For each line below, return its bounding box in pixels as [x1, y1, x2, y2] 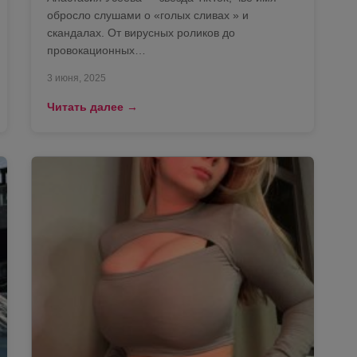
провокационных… [47, 43, 146, 57]
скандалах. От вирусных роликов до [47, 25, 235, 39]
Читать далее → [47, 100, 138, 113]
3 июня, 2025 [47, 72, 106, 84]
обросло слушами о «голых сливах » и [47, 8, 249, 22]
